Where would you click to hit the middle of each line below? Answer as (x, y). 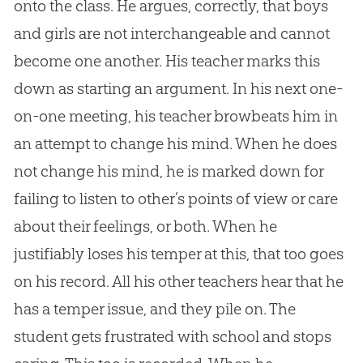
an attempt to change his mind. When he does (175, 144)
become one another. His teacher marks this (167, 61)
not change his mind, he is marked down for (168, 171)
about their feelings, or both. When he (145, 226)
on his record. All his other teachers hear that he (178, 282)
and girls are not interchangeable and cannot (171, 34)
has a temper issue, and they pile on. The (154, 309)
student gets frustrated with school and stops (172, 337)
